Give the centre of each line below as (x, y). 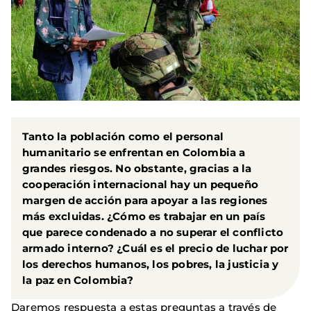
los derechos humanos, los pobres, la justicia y (151, 264)
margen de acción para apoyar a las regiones (145, 201)
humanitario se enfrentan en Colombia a (134, 153)
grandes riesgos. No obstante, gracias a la (137, 169)
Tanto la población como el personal (123, 137)
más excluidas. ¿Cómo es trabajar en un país (144, 217)
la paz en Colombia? (78, 280)
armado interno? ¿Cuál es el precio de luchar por (155, 249)
